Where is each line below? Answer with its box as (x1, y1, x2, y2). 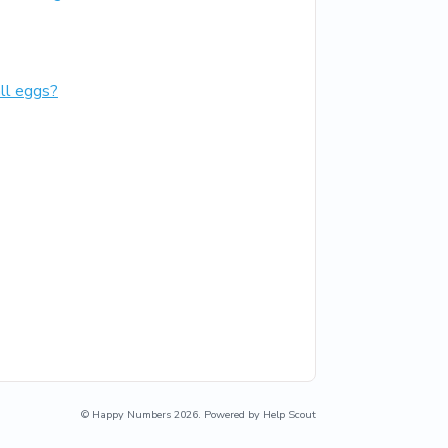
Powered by (204, 407, 263, 423)
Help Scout (263, 407, 316, 423)
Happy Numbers (92, 407, 171, 423)
